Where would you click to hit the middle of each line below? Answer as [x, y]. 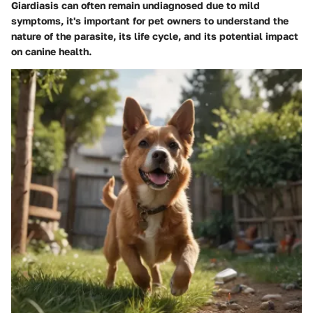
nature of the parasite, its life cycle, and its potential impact [155, 36]
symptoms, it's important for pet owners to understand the [150, 21]
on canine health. [51, 52]
